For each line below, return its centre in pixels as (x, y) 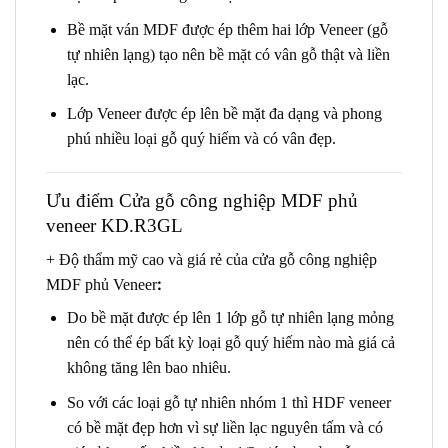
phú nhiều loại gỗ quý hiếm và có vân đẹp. (201, 139)
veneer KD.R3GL (114, 225)
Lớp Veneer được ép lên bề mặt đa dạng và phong (224, 114)
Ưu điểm (80, 200)
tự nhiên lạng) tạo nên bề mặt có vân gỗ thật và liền (228, 54)
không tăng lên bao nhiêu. (148, 368)
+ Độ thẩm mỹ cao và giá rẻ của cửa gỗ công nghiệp (211, 260)
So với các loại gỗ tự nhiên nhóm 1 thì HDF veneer (228, 403)
